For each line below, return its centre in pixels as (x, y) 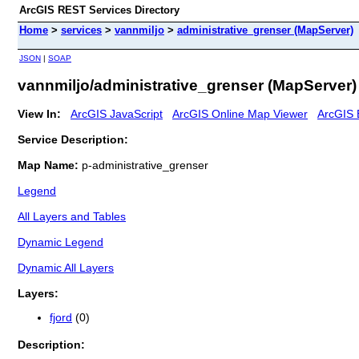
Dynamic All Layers (66, 267)
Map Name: (50, 165)
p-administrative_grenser (145, 165)
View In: (39, 113)
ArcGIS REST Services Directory (99, 10)
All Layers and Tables (72, 216)
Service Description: (73, 139)
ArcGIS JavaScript (117, 113)
